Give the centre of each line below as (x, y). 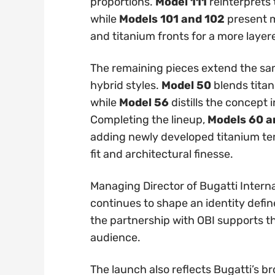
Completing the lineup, (149, 120)
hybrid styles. (126, 86)
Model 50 (186, 86)
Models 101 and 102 (172, 19)
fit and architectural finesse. (162, 154)
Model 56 (144, 103)
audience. (115, 238)
